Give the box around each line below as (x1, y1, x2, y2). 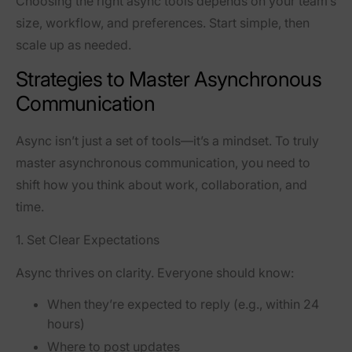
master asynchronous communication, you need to (16, 154, 310, 170)
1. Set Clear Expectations (16, 231, 159, 247)
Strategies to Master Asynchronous (16, 66, 321, 91)
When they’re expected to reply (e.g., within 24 (47, 295, 319, 312)
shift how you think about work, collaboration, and (16, 176, 307, 192)
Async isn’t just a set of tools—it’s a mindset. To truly (16, 132, 319, 148)
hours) (47, 315, 85, 332)
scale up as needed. (16, 36, 131, 53)
